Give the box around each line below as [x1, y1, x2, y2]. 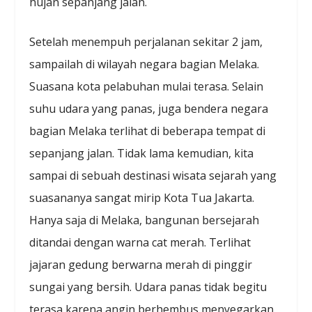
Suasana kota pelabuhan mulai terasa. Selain [29, 79, 264, 95]
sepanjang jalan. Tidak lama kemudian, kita [29, 146, 254, 162]
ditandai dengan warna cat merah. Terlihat [29, 235, 251, 251]
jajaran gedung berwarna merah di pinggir [29, 257, 253, 273]
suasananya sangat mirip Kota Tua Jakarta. [29, 190, 255, 206]
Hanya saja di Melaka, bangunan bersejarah [29, 212, 260, 228]
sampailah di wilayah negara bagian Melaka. [29, 56, 260, 72]
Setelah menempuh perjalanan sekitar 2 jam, [29, 34, 263, 50]
